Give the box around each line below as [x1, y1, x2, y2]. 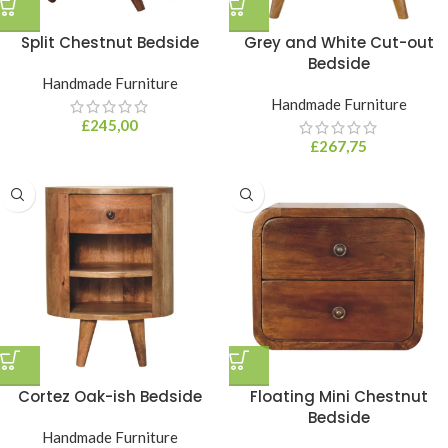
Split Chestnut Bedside [20, 32, 199, 53]
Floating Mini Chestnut [249, 386, 428, 407]
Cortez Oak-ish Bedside [17, 386, 202, 407]
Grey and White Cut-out [243, 32, 434, 53]
